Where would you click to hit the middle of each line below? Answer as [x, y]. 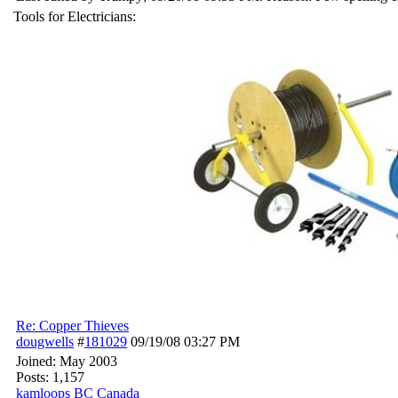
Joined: [38, 361]
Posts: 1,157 [50, 377]
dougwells [45, 342]
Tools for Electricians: [75, 16]
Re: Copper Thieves [72, 326]
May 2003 [88, 361]
